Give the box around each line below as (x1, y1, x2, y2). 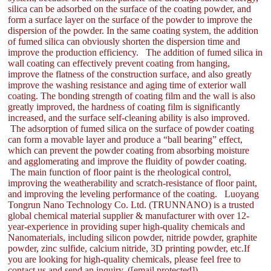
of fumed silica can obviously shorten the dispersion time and (8, 36, 241, 47)
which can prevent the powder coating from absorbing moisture (8, 145, 250, 155)
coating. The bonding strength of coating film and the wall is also (8, 91, 256, 101)
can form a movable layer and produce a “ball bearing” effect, (8, 134, 243, 145)
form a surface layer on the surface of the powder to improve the (8, 15, 253, 25)
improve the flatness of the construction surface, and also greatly (8, 69, 252, 79)
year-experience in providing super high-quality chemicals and (8, 221, 246, 232)
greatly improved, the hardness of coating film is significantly (8, 102, 241, 112)
